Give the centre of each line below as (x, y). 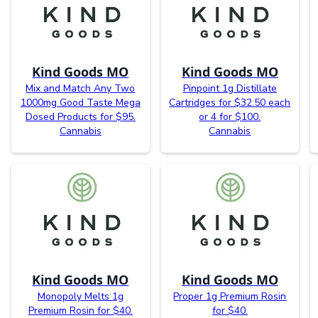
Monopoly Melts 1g (80, 297)
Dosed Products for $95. (80, 117)
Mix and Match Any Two (81, 89)
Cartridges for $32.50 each (230, 103)
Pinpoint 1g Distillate (230, 89)
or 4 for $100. (230, 117)
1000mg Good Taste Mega (80, 103)
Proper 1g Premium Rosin (230, 297)
